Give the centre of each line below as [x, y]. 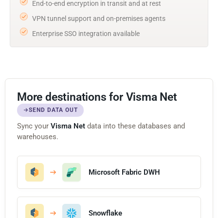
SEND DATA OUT [53, 110]
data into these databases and [135, 126]
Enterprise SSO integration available [86, 33]
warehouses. [38, 136]
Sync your [34, 126]
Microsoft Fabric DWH [124, 172]
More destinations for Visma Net [97, 97]
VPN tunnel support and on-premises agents [99, 18]
